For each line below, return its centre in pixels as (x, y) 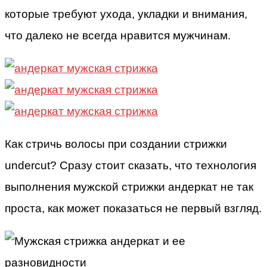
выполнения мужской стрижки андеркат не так (129, 187)
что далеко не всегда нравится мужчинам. (118, 36)
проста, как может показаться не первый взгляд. (133, 209)
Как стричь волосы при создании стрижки (116, 144)
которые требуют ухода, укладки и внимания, (126, 14)
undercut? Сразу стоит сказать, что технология (131, 166)
